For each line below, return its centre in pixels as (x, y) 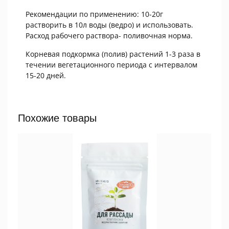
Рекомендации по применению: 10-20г (94, 14)
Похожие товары (57, 118)
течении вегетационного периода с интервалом (111, 64)
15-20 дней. (46, 75)
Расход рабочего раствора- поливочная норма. (109, 35)
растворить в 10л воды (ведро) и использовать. (109, 25)
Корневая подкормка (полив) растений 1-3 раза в (113, 54)
